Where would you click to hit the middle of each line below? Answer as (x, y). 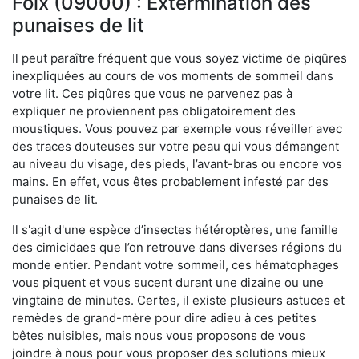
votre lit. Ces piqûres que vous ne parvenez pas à (152, 93)
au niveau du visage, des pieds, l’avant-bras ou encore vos (177, 163)
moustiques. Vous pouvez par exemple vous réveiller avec (177, 128)
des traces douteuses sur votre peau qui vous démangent (175, 146)
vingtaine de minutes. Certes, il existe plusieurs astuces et (178, 300)
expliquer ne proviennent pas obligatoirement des (154, 111)
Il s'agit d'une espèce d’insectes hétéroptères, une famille (175, 229)
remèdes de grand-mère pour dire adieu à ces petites (164, 317)
